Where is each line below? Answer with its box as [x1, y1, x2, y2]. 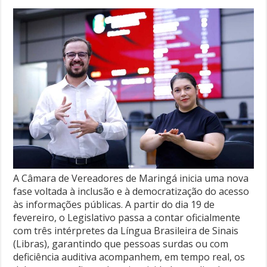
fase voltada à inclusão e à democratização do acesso [13, 185, 250, 198]
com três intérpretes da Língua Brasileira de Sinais [13, 224, 239, 238]
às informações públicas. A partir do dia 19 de [13, 198, 215, 212]
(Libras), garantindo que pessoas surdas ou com [13, 237, 229, 251]
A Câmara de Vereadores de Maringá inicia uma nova [13, 172, 249, 185]
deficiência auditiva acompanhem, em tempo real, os [13, 250, 246, 264]
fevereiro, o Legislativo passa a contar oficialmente [13, 211, 241, 225]
